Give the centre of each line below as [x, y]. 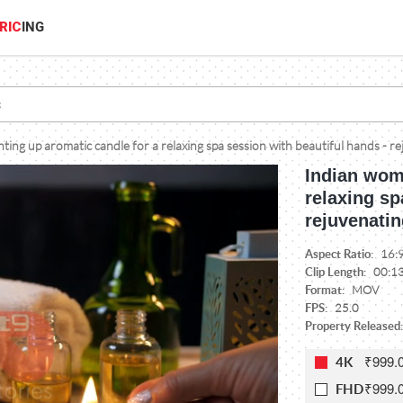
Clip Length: [337, 272]
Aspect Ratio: [340, 254]
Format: [326, 290]
